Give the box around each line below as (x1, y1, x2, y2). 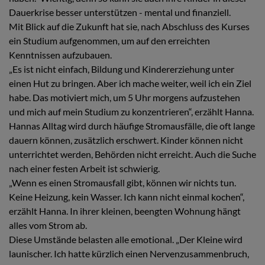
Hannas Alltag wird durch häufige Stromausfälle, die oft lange (9, 120, 255, 132)
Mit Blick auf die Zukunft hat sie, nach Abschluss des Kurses (9, 21, 250, 33)
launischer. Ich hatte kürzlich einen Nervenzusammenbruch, (9, 248, 249, 260)
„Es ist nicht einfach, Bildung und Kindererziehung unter (9, 63, 234, 75)
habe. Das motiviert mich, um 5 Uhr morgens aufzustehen (9, 92, 240, 104)
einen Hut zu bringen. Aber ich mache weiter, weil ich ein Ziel (9, 77, 251, 89)
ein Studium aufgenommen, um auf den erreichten (9, 35, 210, 47)
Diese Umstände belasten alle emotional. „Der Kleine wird (9, 234, 243, 245)
